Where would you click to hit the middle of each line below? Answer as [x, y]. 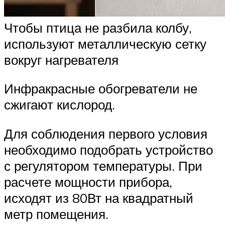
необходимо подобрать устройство [108, 149]
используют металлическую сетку [105, 43]
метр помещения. [56, 214]
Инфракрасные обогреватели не [101, 89]
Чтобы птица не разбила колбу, [98, 27]
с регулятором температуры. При [103, 165]
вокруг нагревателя [61, 60]
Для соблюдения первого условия [106, 133]
